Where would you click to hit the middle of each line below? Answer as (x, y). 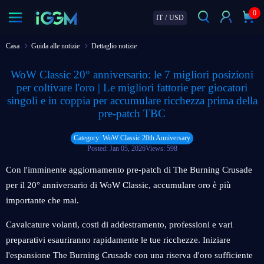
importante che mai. (42, 200)
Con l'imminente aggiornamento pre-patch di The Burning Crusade (129, 170)
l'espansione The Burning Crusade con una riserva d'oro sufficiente (129, 255)
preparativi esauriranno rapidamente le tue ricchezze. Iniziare (118, 240)
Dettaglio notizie (114, 46)
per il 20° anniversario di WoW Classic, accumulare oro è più (118, 185)
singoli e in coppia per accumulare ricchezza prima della (132, 100)
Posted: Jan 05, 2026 (116, 148)
